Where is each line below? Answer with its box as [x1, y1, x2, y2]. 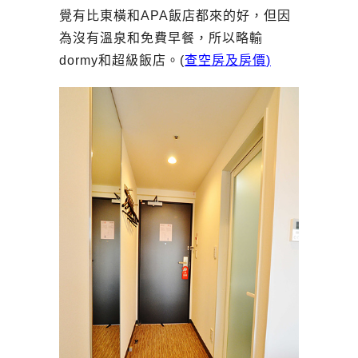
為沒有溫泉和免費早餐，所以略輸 [59, 31, 263, 46]
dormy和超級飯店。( [59, 54, 185, 68]
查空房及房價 [185, 54, 266, 68]
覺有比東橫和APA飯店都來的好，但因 [59, 9, 291, 23]
